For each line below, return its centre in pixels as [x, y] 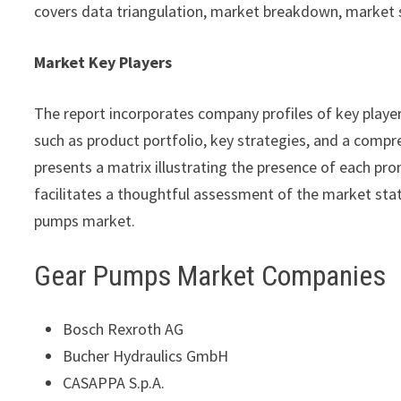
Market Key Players [103, 62]
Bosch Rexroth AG [124, 329]
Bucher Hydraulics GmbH [146, 356]
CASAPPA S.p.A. [114, 383]
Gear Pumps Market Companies [210, 275]
